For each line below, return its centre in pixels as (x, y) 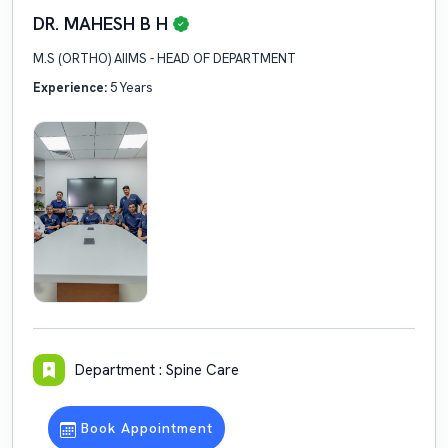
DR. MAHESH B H (100, 23)
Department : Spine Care (157, 370)
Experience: (70, 87)
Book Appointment (144, 428)
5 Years (130, 87)
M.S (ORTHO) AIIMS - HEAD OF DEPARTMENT (164, 58)
